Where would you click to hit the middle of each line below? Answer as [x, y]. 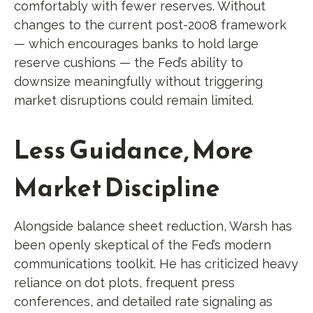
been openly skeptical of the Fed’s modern [143, 245]
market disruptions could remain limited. [134, 100]
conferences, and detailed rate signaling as [143, 301]
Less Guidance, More [134, 149]
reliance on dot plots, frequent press [124, 282]
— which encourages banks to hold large [136, 43]
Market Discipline [117, 187]
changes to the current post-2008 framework [150, 24]
